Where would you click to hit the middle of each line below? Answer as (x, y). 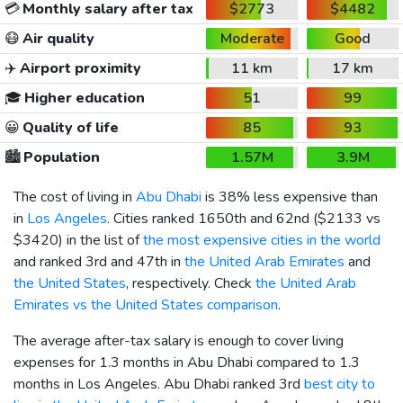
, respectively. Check (191, 283)
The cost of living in (75, 197)
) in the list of (101, 240)
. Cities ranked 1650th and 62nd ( (212, 218)
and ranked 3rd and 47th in (99, 261)
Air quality (57, 38)
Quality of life (69, 127)
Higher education (83, 98)
